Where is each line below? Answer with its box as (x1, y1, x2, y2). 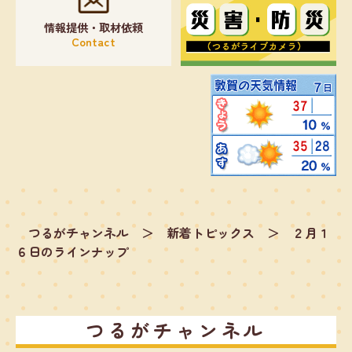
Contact (71, 32, 115, 49)
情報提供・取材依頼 (43, 18, 143, 35)
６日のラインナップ (16, 241, 129, 261)
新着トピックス (167, 222, 255, 242)
